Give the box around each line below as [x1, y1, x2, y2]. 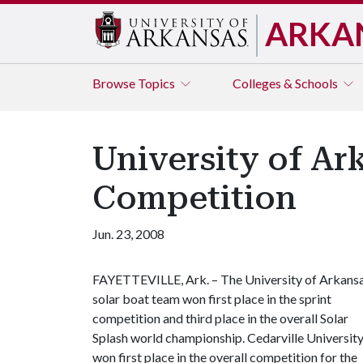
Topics [138, 75, 177, 91]
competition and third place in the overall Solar [92, 310, 348, 326]
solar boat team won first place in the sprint [92, 291, 331, 306]
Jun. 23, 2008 [92, 226, 164, 241]
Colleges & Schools [233, 75, 340, 91]
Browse [92, 75, 138, 91]
